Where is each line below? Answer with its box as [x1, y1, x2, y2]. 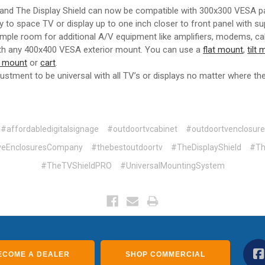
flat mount [203, 44, 244, 56]
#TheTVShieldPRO [40, 160, 112, 170]
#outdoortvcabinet [106, 124, 177, 134]
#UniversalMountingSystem [119, 160, 225, 170]
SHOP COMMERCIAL [125, 250, 206, 258]
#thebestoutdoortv [91, 142, 163, 152]
